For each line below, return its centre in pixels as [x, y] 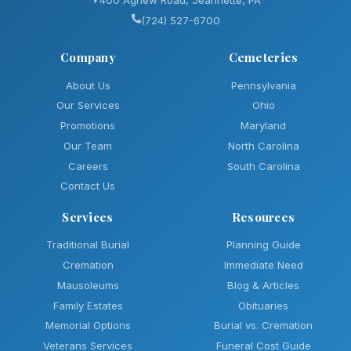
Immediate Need [263, 264]
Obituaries [263, 305]
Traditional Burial [88, 245]
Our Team [88, 145]
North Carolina [263, 145]
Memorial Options [88, 326]
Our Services [88, 105]
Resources [263, 217]
